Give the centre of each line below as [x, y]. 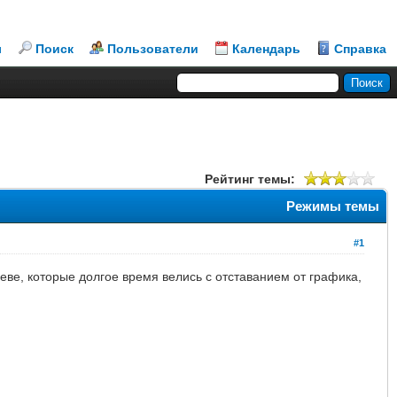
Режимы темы [333, 206]
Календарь [266, 49]
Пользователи [153, 49]
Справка [360, 49]
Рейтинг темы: [250, 179]
